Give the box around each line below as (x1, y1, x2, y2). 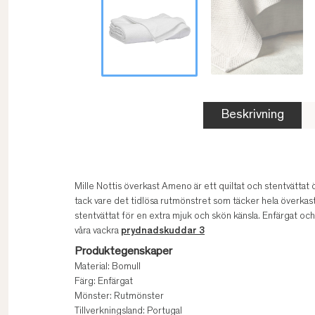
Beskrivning (221, 109, 284, 122)
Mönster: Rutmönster (75, 292, 164, 302)
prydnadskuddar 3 (121, 226, 205, 237)
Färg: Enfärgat (75, 277, 133, 288)
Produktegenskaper (75, 246, 172, 258)
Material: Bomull (75, 262, 141, 273)
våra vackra (75, 226, 121, 237)
